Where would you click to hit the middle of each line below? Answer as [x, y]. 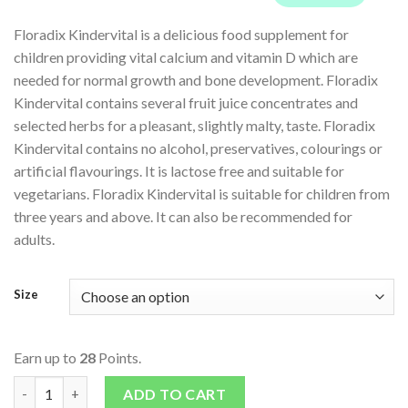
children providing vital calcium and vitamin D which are [186, 57]
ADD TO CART [175, 393]
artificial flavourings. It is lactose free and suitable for [179, 171]
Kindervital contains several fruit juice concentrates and [186, 103]
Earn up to [46, 357]
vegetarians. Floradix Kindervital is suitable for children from [202, 194]
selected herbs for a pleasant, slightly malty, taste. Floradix [194, 126]
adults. [34, 240]
